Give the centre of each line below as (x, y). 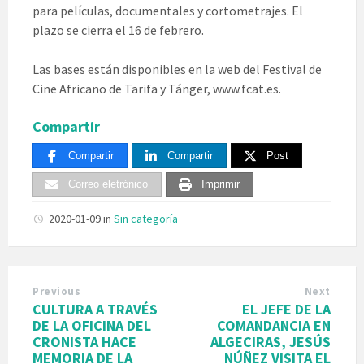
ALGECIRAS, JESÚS (271, 342)
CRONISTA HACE (84, 342)
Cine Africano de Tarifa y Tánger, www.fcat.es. (157, 88)
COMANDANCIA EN (274, 326)
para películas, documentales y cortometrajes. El (168, 10)
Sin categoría (146, 219)
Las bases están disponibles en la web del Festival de (177, 69)
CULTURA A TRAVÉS (95, 310)
